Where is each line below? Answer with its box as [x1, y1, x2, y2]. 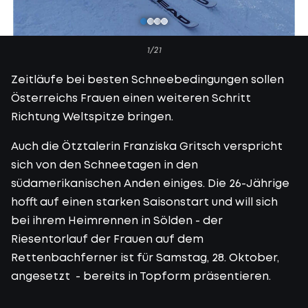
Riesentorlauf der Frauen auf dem [11, 231, 203, 245]
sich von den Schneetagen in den [11, 157, 198, 171]
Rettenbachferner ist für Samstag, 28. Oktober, [11, 250, 279, 264]
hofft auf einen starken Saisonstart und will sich [11, 194, 278, 208]
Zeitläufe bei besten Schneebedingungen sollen [11, 71, 284, 86]
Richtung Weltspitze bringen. [11, 109, 173, 123]
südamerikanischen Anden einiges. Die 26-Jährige [11, 175, 289, 190]
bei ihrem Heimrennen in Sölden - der [11, 212, 223, 227]
